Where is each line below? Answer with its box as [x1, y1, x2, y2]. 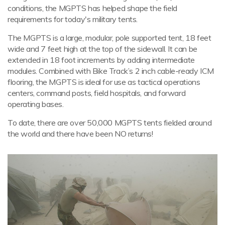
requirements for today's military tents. [8, 14, 138, 24]
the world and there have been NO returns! [8, 128, 153, 139]
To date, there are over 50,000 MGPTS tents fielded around [8, 117, 212, 128]
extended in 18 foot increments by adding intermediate [8, 54, 195, 65]
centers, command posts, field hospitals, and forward [8, 87, 186, 98]
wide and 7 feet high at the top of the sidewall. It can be [8, 43, 197, 54]
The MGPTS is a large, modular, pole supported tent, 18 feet [8, 32, 211, 43]
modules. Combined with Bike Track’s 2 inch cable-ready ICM [8, 65, 214, 76]
